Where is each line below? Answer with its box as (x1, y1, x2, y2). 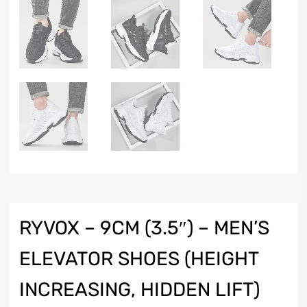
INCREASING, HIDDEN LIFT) (19, 278, 260, 301)
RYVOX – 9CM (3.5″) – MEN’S (19, 216, 269, 239)
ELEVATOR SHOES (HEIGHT (19, 247, 258, 270)
